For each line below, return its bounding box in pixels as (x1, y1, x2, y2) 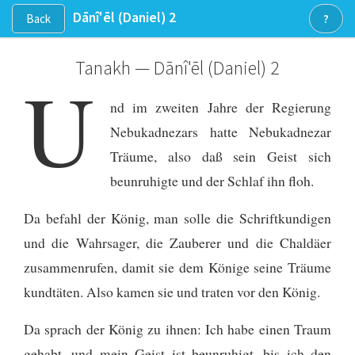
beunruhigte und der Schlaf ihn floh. (110, 170, 314, 190)
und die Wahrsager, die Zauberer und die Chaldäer (24, 232, 331, 252)
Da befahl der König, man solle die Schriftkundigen (24, 208, 331, 227)
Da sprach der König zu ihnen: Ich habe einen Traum (24, 319, 331, 338)
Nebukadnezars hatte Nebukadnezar (110, 121, 331, 141)
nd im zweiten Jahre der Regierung (110, 97, 331, 116)
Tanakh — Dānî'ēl (75, 55, 208, 80)
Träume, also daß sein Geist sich (110, 146, 331, 166)
